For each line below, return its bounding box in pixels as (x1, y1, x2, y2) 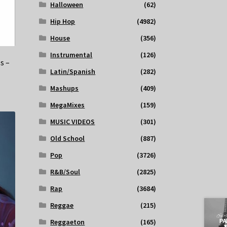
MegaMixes (50, 100, 85, 110)
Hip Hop (50, 17, 75, 26)
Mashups (50, 84, 79, 93)
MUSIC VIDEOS (50, 117, 95, 127)
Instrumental (50, 50, 93, 60)
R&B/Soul (50, 167, 81, 177)
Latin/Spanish (50, 67, 96, 77)
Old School (50, 134, 85, 143)
